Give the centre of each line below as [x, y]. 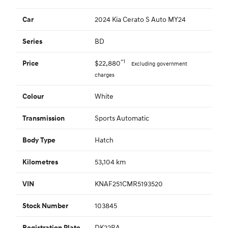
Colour [33, 96]
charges [104, 75]
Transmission [44, 118]
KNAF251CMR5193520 [129, 183]
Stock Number [45, 206]
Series [32, 41]
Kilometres [40, 162]
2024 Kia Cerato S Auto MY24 [140, 19]
